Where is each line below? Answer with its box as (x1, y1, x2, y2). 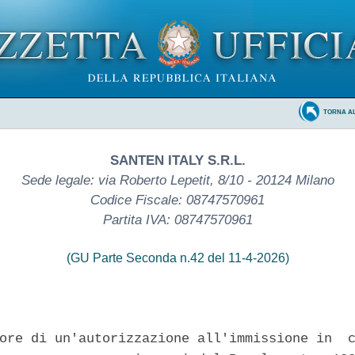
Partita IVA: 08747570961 (102, 212, 253, 227)
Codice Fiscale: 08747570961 (90, 192, 265, 208)
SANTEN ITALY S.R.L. (109, 152, 246, 168)
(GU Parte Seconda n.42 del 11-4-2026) (66, 250, 289, 265)
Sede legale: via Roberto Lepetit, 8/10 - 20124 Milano (21, 172, 334, 188)
